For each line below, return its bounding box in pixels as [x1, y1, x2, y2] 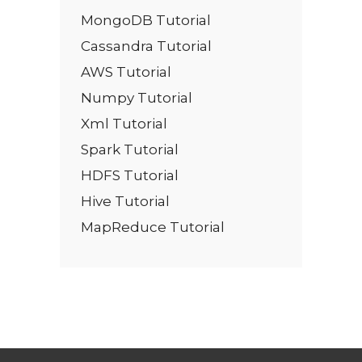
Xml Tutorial [81, 115, 167, 132]
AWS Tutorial [81, 63, 171, 80]
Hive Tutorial [81, 192, 170, 209]
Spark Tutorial [81, 141, 179, 158]
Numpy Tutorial [81, 89, 192, 106]
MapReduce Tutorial [81, 218, 225, 235]
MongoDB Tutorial [81, 11, 211, 28]
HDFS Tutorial [81, 166, 179, 183]
